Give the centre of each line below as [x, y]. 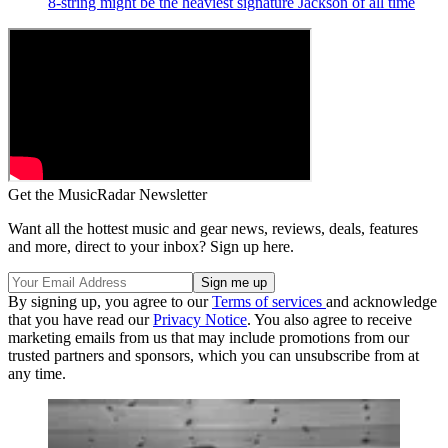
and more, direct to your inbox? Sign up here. [151, 246]
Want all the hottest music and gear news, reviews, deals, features [213, 228]
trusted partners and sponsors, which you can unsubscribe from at [213, 355]
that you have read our [80, 319]
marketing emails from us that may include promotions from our [208, 337]
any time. [37, 373]
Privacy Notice [200, 319]
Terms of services [269, 301]
